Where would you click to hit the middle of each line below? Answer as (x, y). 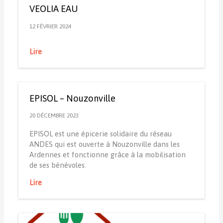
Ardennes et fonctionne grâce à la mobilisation (107, 154)
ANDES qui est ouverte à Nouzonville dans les (104, 144)
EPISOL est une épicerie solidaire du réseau (100, 133)
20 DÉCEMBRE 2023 (54, 116)
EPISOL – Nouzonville (72, 98)
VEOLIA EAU (54, 9)
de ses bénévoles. (57, 165)
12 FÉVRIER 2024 (50, 26)
